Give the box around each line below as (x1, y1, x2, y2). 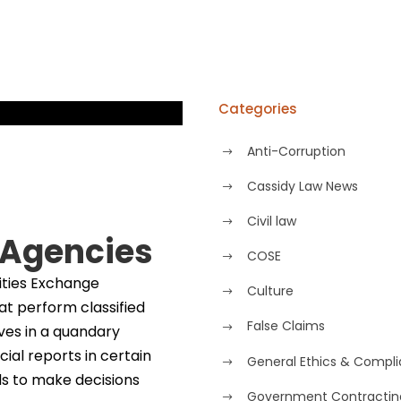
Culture (247, 282, 294, 301)
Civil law (247, 212, 296, 231)
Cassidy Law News (247, 176, 358, 195)
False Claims (247, 317, 325, 336)
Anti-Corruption (247, 141, 346, 160)
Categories (218, 98, 297, 118)
